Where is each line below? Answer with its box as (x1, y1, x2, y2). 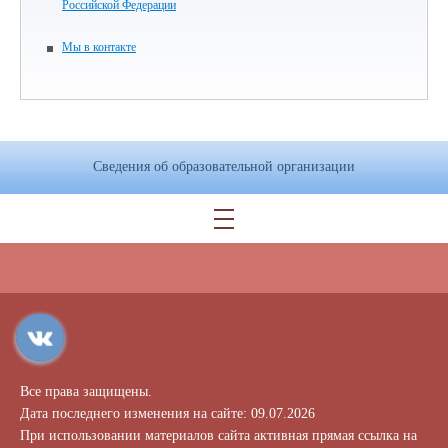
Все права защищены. (20, 384, 152, 399)
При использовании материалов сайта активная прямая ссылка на (20, 428, 417, 443)
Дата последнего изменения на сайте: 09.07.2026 (20, 406, 315, 421)
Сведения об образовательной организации (93, 159, 355, 174)
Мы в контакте (62, 40, 136, 54)
